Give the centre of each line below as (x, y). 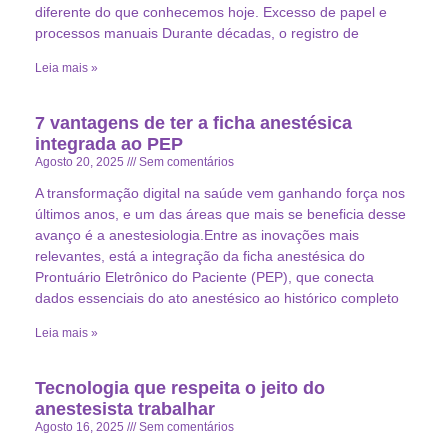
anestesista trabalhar (125, 408)
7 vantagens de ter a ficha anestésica (193, 122)
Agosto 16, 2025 (81, 426)
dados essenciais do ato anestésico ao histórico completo (217, 297)
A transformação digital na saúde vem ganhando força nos (220, 192)
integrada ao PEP (109, 143)
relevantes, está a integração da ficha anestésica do (200, 255)
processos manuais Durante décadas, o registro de (197, 32)
